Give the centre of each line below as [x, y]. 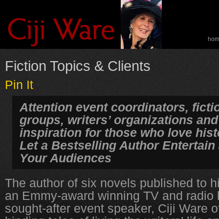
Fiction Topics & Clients [78, 66]
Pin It [19, 85]
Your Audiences [66, 158]
